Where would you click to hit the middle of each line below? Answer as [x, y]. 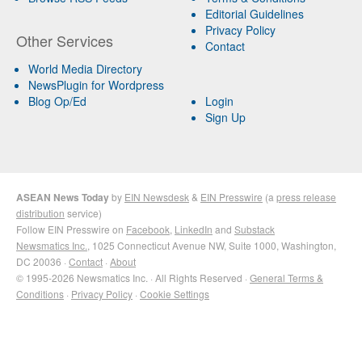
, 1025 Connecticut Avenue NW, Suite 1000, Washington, [212, 245]
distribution [40, 213]
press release [306, 196]
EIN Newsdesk [157, 196]
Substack [255, 229]
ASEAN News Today [63, 197]
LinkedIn [194, 229]
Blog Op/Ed [57, 101]
